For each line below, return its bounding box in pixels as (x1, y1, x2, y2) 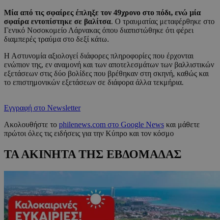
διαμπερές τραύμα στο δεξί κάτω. (4, 35, 109, 44)
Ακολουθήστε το (4, 120, 59, 129)
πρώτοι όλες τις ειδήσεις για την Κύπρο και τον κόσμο (4, 129, 174, 138)
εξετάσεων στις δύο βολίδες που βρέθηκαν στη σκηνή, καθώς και (4, 69, 209, 78)
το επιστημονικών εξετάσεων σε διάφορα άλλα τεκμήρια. (4, 78, 184, 87)
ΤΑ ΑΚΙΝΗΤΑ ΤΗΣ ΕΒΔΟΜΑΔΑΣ (4, 147, 182, 161)
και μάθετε (164, 120, 200, 129)
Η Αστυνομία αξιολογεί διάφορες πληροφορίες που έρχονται (4, 52, 193, 60)
